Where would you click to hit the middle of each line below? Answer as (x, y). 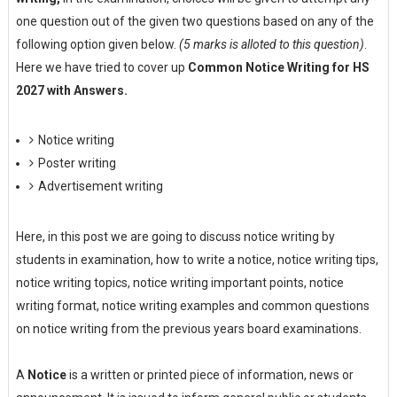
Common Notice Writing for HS (278, 67)
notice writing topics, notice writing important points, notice (179, 282)
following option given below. (96, 44)
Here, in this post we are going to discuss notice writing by (175, 236)
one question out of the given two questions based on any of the (195, 21)
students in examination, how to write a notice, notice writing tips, (197, 259)
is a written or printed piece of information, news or (210, 374)
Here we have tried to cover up (101, 67)
